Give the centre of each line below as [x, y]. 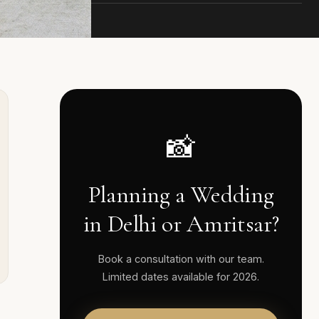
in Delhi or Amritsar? [181, 224]
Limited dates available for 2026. [181, 276]
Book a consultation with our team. [181, 258]
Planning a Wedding [181, 194]
